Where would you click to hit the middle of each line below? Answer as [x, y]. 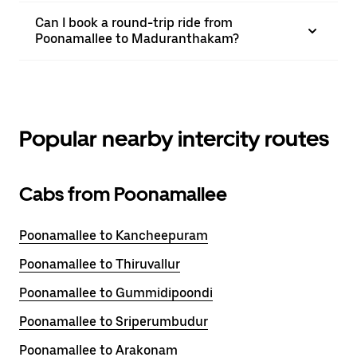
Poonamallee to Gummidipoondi [116, 293]
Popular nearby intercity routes [174, 139]
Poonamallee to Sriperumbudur [114, 322]
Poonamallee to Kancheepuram [114, 235]
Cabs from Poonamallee [123, 194]
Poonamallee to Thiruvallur [100, 264]
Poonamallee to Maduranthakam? [137, 39]
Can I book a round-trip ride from [134, 23]
